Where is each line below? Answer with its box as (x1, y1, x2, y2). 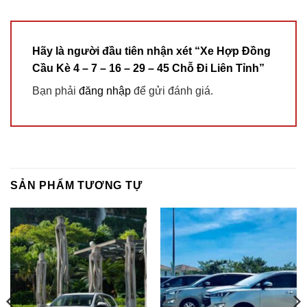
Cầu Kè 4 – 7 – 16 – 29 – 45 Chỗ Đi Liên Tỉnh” (32, 62, 267, 75)
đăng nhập (79, 85, 131, 97)
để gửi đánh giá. (131, 85, 213, 97)
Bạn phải (32, 85, 79, 97)
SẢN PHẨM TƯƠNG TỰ (10, 180, 143, 192)
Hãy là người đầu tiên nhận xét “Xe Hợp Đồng (32, 45, 271, 58)
